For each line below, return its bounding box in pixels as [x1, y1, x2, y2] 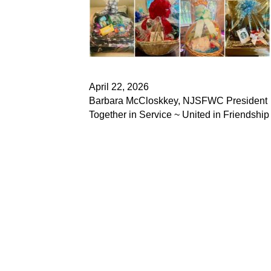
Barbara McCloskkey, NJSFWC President [89, 96, 267, 106]
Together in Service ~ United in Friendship [89, 109, 269, 120]
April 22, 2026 [89, 82, 149, 92]
